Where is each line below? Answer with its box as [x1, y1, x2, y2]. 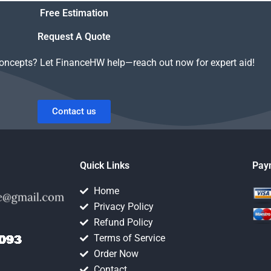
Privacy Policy [93, 201, 154, 213]
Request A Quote [37, 31, 111, 43]
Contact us [51, 106, 96, 117]
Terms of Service [93, 232, 165, 244]
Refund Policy [93, 217, 153, 229]
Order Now [93, 248, 139, 260]
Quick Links [80, 160, 129, 172]
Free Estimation [39, 7, 108, 19]
